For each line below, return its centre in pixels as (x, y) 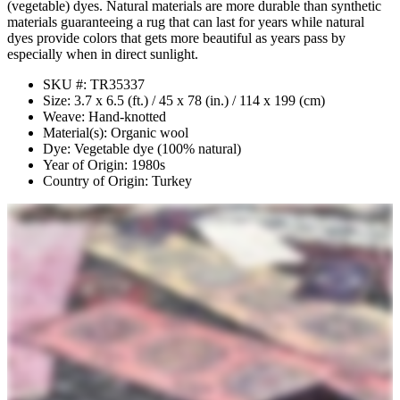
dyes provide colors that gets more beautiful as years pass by (176, 37)
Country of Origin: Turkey (117, 180)
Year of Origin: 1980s (104, 164)
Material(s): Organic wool (116, 132)
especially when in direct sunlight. (103, 54)
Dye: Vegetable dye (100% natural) (142, 148)
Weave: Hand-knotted (104, 116)
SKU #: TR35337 (94, 84)
